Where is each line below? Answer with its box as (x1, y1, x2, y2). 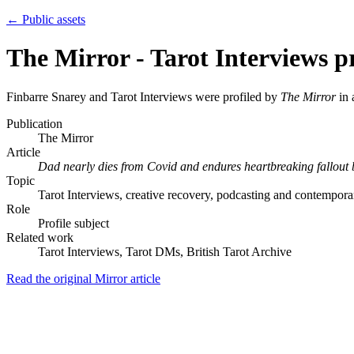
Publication (6, 116, 62, 130)
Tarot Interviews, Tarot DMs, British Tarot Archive (38, 244, 292, 258)
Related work (6, 230, 73, 244)
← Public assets (6, 13, 85, 26)
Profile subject (38, 216, 109, 230)
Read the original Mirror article (6, 271, 160, 285)
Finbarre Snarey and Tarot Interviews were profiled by (6, 89, 281, 104)
